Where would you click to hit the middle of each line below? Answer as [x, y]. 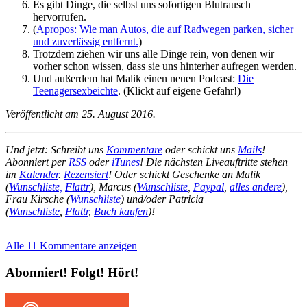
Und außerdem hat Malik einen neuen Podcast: [135, 79]
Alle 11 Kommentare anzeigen [71, 246]
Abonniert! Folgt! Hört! [72, 273]
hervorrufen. [60, 17]
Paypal [209, 187]
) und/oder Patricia [162, 199]
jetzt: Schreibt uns [65, 150]
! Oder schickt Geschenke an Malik [184, 175]
